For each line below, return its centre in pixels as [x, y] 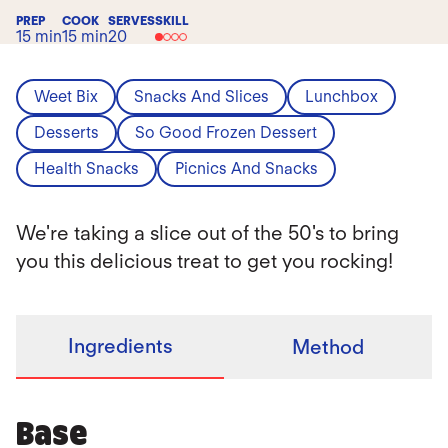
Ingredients [120, 346]
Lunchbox [341, 96]
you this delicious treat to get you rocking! [204, 261]
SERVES [131, 20]
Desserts [66, 132]
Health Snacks [86, 168]
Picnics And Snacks [246, 168]
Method [328, 347]
